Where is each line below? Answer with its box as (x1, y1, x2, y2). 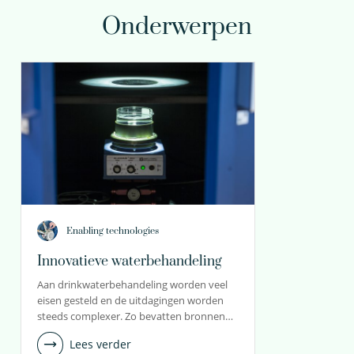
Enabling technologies (66, 225, 159, 238)
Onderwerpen (102, 11, 252, 42)
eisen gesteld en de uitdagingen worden (37, 292, 224, 307)
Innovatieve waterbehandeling (37, 252, 222, 270)
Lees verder (70, 337, 131, 352)
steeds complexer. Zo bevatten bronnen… (37, 308, 233, 323)
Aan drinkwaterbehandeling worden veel (37, 277, 228, 292)
